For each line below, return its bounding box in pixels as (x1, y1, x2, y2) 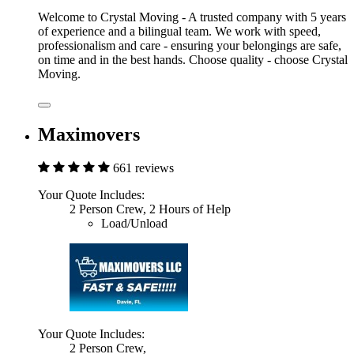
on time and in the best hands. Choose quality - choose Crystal (38, 53, 348, 67)
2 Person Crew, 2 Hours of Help (70, 202, 231, 217)
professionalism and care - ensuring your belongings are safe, (38, 39, 341, 53)
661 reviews (113, 161, 174, 175)
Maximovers (38, 124, 140, 145)
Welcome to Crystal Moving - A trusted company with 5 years (38, 10, 346, 24)
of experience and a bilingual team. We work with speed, (38, 24, 321, 39)
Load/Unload (101, 217, 168, 231)
